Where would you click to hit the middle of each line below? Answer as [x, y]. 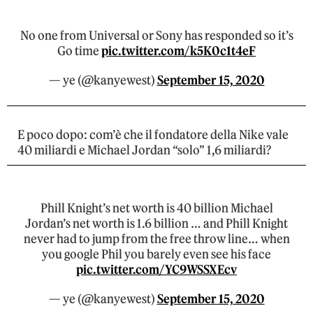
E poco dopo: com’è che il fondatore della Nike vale [153, 135]
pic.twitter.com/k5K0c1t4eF [179, 51]
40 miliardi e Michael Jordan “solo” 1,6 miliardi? [144, 151]
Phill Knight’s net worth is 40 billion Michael [156, 209]
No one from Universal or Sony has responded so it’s [156, 36]
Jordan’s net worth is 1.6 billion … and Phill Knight [156, 224]
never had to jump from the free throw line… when [156, 239]
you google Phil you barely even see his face [156, 255]
